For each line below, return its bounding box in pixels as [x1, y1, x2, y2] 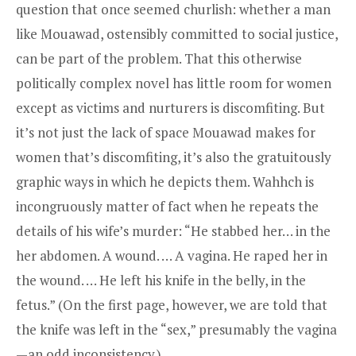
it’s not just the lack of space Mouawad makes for [16, 123, 315, 142]
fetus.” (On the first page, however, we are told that [16, 296, 327, 315]
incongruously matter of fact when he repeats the [16, 197, 319, 216]
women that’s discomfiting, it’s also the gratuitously [16, 148, 331, 167]
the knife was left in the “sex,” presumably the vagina [16, 320, 337, 339]
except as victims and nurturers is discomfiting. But [16, 99, 325, 118]
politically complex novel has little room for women [16, 74, 331, 93]
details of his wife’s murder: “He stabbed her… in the [16, 222, 331, 241]
